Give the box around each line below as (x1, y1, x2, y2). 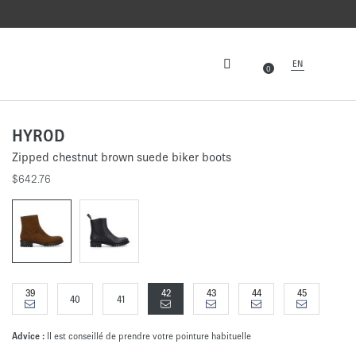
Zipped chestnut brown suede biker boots (12, 150, 231, 164)
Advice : (12, 331, 47, 341)
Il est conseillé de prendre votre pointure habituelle (47, 331, 251, 341)
